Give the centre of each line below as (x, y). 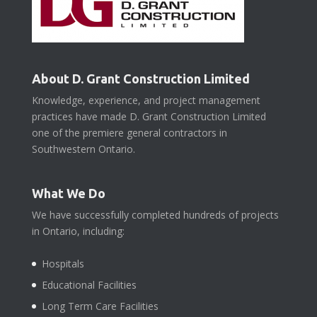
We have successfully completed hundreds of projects (155, 214)
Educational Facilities (89, 284)
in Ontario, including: (78, 231)
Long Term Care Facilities (100, 306)
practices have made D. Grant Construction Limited (149, 117)
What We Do (68, 193)
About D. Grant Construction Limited (140, 79)
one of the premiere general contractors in (129, 133)
